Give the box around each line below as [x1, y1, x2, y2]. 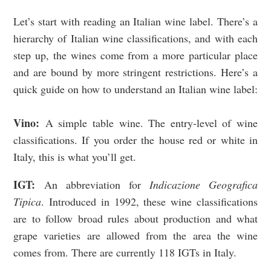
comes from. [13, 244, 71, 260]
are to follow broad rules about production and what [13, 211, 258, 226]
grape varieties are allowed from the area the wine [13, 227, 258, 243]
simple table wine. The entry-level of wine [58, 115, 258, 130]
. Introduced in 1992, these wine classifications [41, 194, 258, 209]
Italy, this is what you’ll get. [13, 149, 136, 164]
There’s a [217, 13, 258, 28]
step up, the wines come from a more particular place [13, 47, 258, 62]
